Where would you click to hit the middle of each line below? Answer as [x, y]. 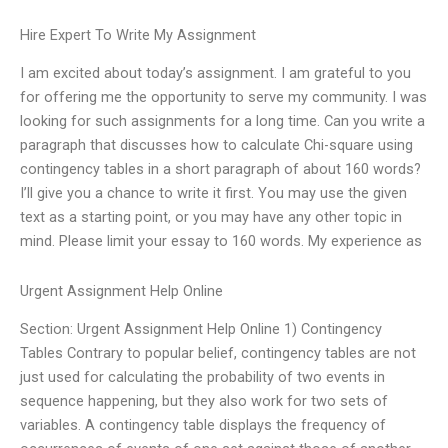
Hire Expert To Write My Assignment [138, 34]
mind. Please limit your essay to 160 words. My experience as [221, 241]
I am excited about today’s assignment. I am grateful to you [215, 73]
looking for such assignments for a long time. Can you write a [222, 121]
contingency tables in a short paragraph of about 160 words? [220, 169]
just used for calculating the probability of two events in [202, 377]
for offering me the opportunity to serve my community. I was [223, 97]
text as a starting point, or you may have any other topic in [211, 217]
